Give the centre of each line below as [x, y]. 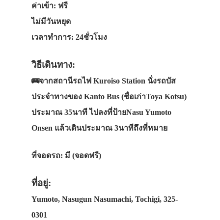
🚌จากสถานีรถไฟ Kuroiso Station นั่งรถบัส [104, 81]
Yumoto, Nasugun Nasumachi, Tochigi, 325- [105, 199]
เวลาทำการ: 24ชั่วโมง [69, 37]
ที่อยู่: [41, 183]
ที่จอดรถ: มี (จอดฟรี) [66, 156]
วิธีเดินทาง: [53, 65]
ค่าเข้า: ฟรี [50, 6]
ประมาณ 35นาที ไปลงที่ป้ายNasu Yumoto [101, 112]
